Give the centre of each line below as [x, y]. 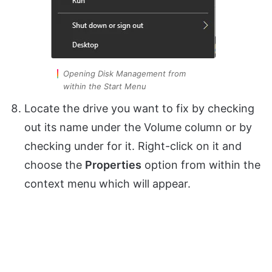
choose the [55, 165]
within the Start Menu [104, 87]
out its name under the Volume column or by [138, 127]
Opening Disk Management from [124, 74]
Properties [113, 165]
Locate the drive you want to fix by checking [139, 109]
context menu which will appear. [107, 184]
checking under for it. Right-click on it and [133, 146]
